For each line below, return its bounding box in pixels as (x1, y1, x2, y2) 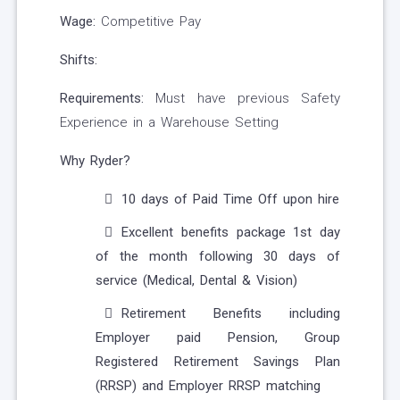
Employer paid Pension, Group (96, 329, 340, 346)
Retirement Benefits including (121, 305, 340, 322)
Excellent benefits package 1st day (121, 224, 340, 241)
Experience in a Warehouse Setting (60, 114, 279, 131)
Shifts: (60, 52, 97, 69)
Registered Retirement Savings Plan (96, 354, 340, 371)
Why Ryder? (60, 153, 130, 170)
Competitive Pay (96, 13, 201, 30)
